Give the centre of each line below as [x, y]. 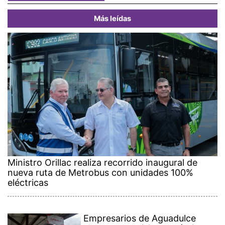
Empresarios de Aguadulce [140, 218]
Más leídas [113, 18]
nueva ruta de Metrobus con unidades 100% [100, 172]
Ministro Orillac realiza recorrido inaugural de [102, 162]
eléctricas [28, 182]
